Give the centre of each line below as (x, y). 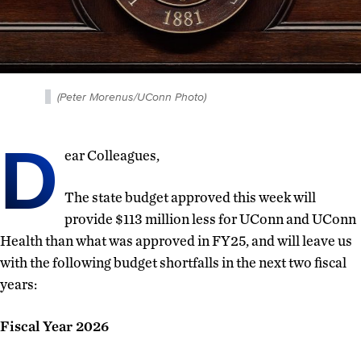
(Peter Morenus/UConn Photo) (132, 96)
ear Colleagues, (112, 155)
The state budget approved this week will (190, 197)
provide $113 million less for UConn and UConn (210, 218)
